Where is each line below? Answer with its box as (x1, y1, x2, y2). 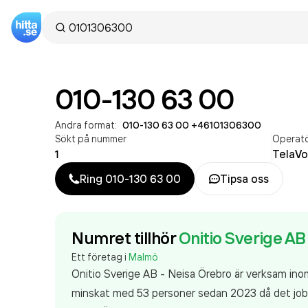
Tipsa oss (220, 172, 269, 186)
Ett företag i (71, 251, 129, 263)
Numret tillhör (71, 228, 176, 248)
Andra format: (55, 119, 117, 131)
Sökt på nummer (55, 133, 126, 144)
